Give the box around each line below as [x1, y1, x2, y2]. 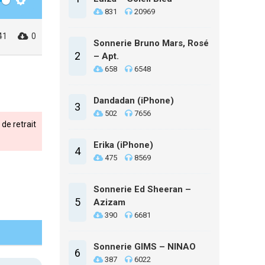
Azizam [93, 197, 125, 208]
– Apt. [93, 51, 119, 62]
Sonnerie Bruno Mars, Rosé [93, 38, 209, 49]
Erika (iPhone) [93, 140, 153, 150]
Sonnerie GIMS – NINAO [93, 241, 196, 252]
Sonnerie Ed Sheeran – [93, 184, 191, 195]
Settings [21, 7, 51, 18]
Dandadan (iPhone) [93, 95, 174, 106]
